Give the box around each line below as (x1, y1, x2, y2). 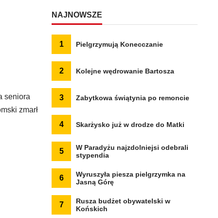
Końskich (76, 205, 108, 213)
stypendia (76, 151, 109, 159)
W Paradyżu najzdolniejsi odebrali (76, 144, 188, 151)
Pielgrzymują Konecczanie (76, 40, 163, 48)
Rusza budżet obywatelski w (76, 197, 170, 205)
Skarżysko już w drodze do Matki (76, 121, 184, 128)
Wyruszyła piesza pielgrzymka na (76, 170, 185, 178)
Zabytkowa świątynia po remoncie (76, 94, 189, 102)
